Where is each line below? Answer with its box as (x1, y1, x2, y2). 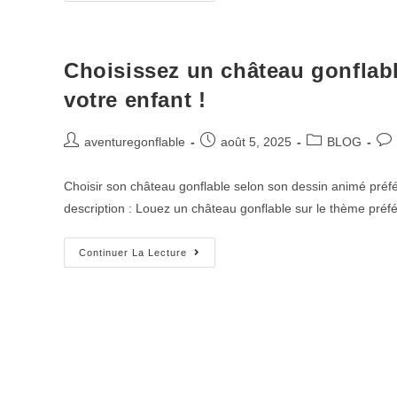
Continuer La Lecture (79, 247, 187, 258)
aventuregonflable (84, 135, 185, 149)
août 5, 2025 (221, 135, 292, 149)
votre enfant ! (64, 88, 206, 112)
